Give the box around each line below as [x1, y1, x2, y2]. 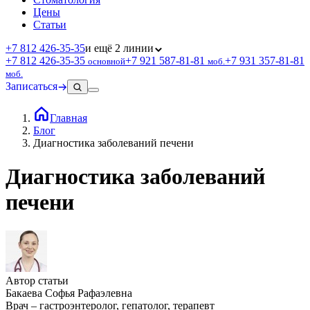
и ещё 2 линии [85, 42, 154, 54]
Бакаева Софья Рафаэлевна [6, 286, 132, 299]
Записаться [6, 80, 57, 92]
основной [88, 55, 125, 66]
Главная [50, 111, 87, 124]
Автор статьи [6, 274, 69, 286]
